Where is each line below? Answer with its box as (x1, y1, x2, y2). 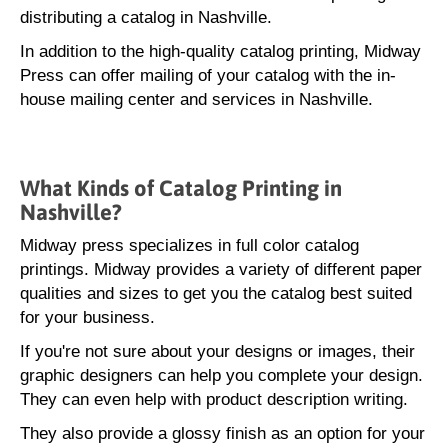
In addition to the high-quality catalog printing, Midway (20, 42, 421, 61)
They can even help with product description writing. (20, 390, 413, 409)
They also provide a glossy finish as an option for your (20, 424, 425, 443)
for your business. (20, 308, 155, 327)
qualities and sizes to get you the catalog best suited (20, 284, 412, 303)
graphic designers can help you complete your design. (20, 366, 423, 385)
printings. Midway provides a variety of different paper (20, 260, 422, 279)
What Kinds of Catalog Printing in (20, 175, 342, 201)
